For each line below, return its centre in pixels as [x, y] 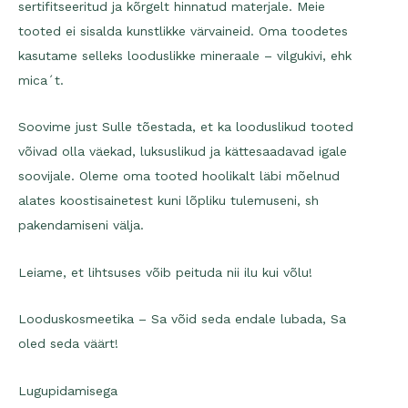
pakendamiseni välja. [81, 225]
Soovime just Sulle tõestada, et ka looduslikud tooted [186, 127]
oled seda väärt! [68, 344]
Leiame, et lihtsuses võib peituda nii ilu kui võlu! [165, 272]
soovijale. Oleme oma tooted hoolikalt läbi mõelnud [179, 176]
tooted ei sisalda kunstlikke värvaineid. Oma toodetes [183, 31]
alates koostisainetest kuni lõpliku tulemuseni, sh [168, 201]
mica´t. [41, 80]
